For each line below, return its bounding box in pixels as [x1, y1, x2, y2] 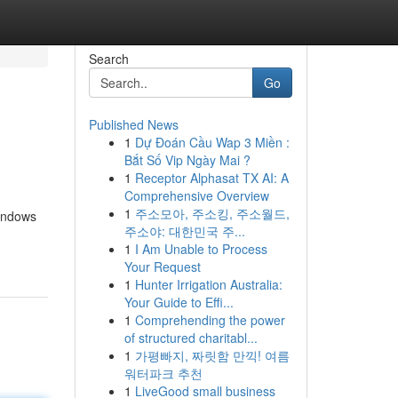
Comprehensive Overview [123, 187, 269, 204]
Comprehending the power [134, 311, 285, 329]
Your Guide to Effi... [123, 293, 234, 311]
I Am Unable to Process [134, 240, 267, 258]
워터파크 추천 [123, 364, 203, 382]
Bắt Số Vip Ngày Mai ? [123, 151, 251, 169]
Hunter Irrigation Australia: [134, 275, 283, 293]
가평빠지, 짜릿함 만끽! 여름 [134, 346, 290, 364]
